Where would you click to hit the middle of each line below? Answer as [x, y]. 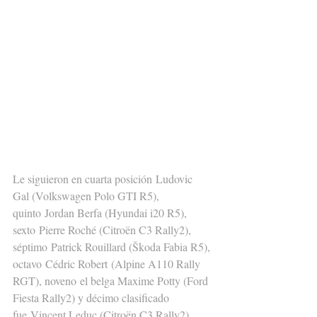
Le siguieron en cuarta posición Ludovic [104, 178]
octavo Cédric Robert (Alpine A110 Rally [108, 263]
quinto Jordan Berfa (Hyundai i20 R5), [101, 212]
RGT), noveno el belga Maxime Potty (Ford [112, 280]
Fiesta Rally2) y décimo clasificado [92, 297]
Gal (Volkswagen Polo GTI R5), [87, 195]
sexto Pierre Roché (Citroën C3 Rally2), [103, 229]
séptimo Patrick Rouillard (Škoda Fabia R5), [113, 246]
